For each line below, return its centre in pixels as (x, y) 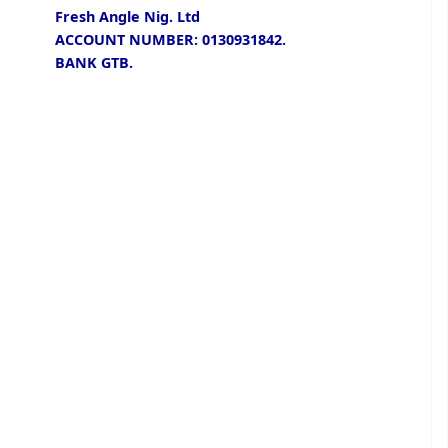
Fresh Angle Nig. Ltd (127, 16)
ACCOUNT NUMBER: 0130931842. (170, 39)
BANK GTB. (94, 62)
